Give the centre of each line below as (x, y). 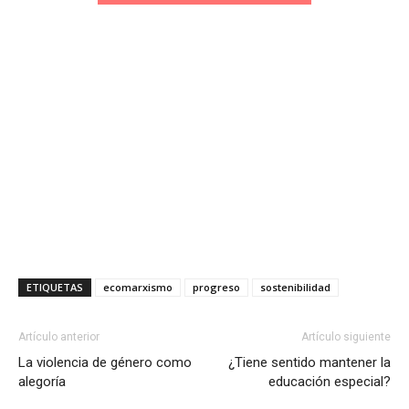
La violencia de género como (105, 362)
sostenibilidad (295, 287)
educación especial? (330, 382)
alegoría (42, 382)
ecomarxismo (138, 287)
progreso (216, 287)
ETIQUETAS (55, 287)
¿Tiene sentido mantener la (309, 362)
